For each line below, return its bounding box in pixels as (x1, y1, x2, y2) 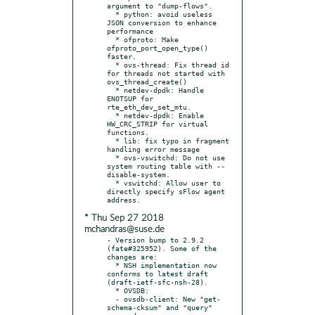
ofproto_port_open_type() (107, 43, 208, 52)
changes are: (107, 252, 157, 261)
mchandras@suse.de (84, 224, 165, 234)
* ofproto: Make (107, 34, 115, 44)
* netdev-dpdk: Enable (107, 110, 115, 120)
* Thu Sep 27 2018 (84, 213, 164, 223)
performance (107, 26, 153, 35)
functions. (107, 127, 149, 136)
